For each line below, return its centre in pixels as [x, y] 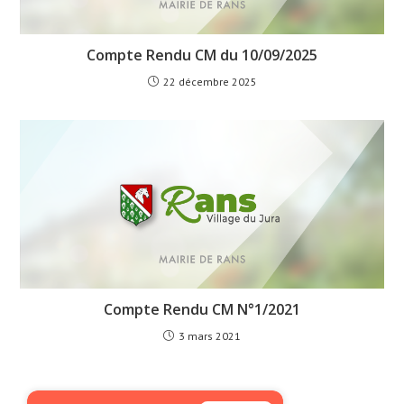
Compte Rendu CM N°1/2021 [202, 310]
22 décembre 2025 [210, 81]
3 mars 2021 [210, 336]
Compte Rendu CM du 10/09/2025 [202, 55]
